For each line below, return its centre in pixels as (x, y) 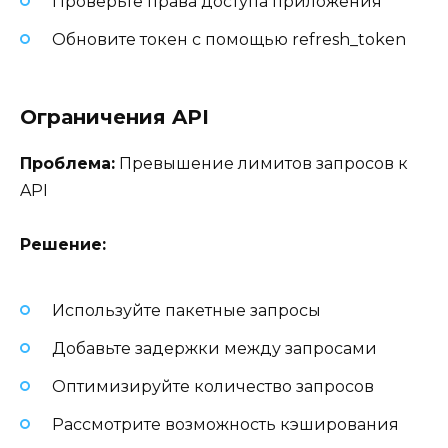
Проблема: (67, 164)
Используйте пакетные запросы (186, 310)
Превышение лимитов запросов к (261, 164)
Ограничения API (114, 117)
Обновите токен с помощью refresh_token (229, 39)
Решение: (63, 245)
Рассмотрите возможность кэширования (225, 425)
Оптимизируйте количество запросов (213, 387)
